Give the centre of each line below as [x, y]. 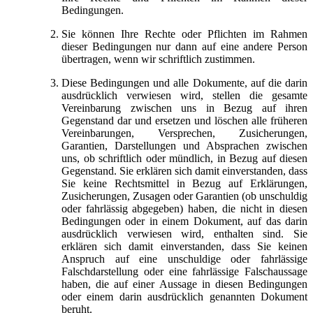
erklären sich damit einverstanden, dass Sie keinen [184, 246]
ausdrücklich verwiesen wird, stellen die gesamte [184, 95]
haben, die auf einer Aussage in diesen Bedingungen [184, 284]
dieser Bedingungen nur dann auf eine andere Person [184, 46]
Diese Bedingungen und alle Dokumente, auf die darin [184, 82]
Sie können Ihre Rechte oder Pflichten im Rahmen [184, 34]
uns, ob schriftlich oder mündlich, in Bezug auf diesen [184, 158]
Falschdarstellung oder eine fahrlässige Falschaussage [184, 271]
